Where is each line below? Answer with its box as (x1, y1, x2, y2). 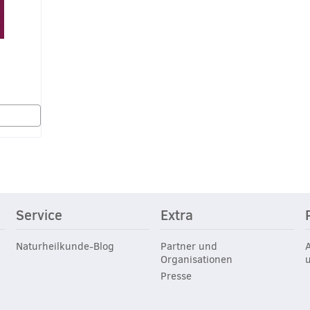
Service (15, 205, 62, 225)
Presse (160, 268, 192, 283)
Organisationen (160, 252, 232, 266)
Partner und (160, 239, 217, 253)
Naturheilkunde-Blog (15, 239, 114, 253)
